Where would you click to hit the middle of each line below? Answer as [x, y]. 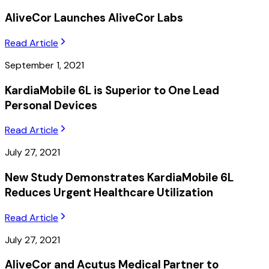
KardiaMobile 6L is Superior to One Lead [112, 90]
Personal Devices [51, 105]
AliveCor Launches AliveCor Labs [94, 18]
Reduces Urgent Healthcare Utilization [109, 192]
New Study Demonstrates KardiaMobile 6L [119, 177]
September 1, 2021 [44, 65]
